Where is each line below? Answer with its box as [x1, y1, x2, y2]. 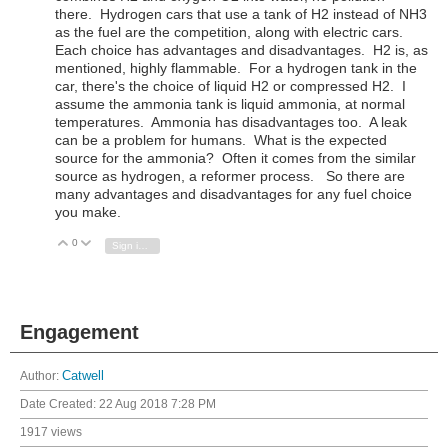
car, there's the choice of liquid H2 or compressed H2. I [55, 77, 406, 94]
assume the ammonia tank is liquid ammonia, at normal [55, 95, 405, 112]
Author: [20, 368, 62, 383]
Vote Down [101, 237, 152, 249]
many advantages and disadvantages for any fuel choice [55, 185, 412, 202]
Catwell [62, 368, 104, 383]
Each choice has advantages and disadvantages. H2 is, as [55, 41, 428, 58]
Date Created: [20, 396, 99, 411]
